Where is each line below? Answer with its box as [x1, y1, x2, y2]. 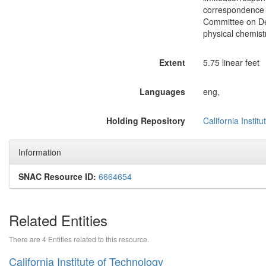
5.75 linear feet [202, 56, 259, 68]
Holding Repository [106, 115, 185, 126]
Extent [159, 56, 185, 68]
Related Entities [9, 210, 107, 230]
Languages [139, 85, 185, 97]
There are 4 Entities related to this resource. [9, 234, 149, 244]
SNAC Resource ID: [18, 170, 96, 182]
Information [18, 146, 61, 158]
